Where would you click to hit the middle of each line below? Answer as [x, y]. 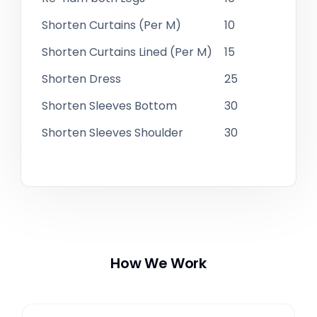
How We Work [158, 263]
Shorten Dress [81, 79]
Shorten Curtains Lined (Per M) [127, 52]
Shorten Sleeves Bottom [109, 105]
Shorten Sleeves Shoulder [112, 132]
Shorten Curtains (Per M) [111, 25]
